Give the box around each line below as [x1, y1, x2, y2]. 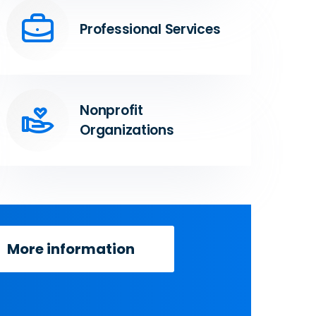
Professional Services [80, 19, 221, 39]
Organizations [80, 120, 174, 140]
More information [7, 239, 135, 259]
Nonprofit [80, 100, 143, 120]
